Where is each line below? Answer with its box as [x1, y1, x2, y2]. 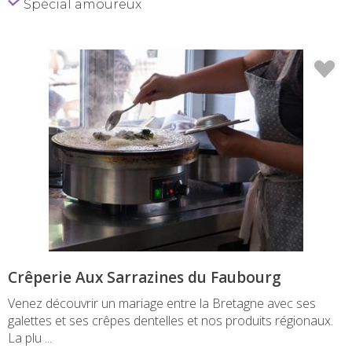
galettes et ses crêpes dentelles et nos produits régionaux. [8, 311, 333, 329]
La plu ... [8, 328, 52, 346]
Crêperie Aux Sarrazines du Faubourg [8, 266, 281, 288]
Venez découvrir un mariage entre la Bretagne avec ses [8, 294, 316, 312]
